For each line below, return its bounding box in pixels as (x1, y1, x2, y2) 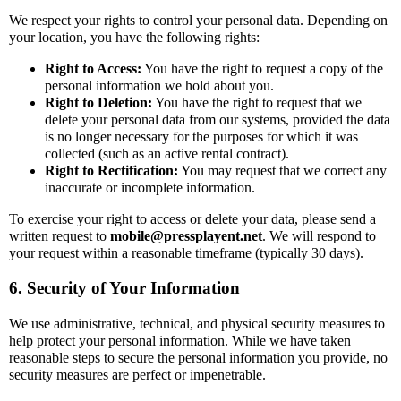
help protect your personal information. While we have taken (9, 332, 351, 348)
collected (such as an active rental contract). (45, 146, 289, 162)
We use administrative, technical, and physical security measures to (9, 315, 385, 331)
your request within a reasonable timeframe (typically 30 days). (9, 245, 363, 261)
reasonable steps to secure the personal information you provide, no (9, 349, 388, 365)
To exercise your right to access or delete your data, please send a (9, 211, 376, 227)
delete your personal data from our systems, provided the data (45, 112, 390, 128)
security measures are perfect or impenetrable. (9, 366, 266, 382)
